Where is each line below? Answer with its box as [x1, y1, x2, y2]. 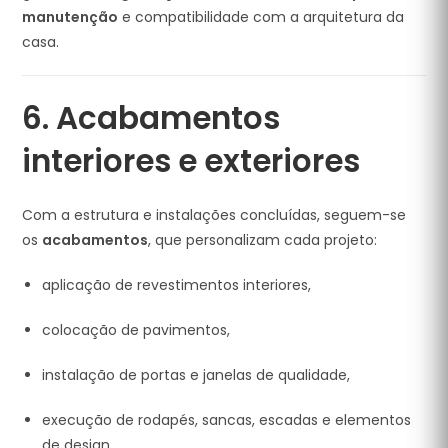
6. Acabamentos [22, 96, 281, 140]
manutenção [22, 7, 119, 27]
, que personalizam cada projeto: [148, 230, 378, 250]
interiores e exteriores [22, 139, 361, 183]
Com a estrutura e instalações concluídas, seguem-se [22, 205, 407, 225]
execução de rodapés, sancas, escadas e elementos [42, 410, 412, 430]
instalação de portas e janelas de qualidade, [42, 365, 351, 385]
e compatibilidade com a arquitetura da [118, 7, 405, 27]
